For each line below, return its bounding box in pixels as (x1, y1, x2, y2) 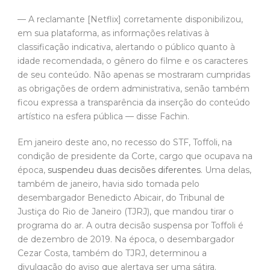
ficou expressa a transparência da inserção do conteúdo (17, 96, 250, 108)
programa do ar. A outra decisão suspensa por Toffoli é (17, 219, 243, 231)
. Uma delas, (201, 164, 251, 175)
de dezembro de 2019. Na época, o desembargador (17, 233, 234, 245)
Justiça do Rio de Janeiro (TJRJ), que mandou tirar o (17, 206, 234, 217)
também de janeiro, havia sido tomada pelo (17, 178, 199, 189)
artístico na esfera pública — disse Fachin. (17, 110, 189, 122)
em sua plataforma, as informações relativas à (17, 27, 209, 39)
